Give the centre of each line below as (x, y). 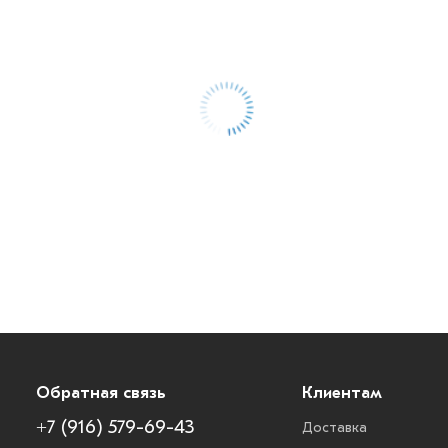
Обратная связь (100, 392)
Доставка (334, 427)
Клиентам (342, 392)
